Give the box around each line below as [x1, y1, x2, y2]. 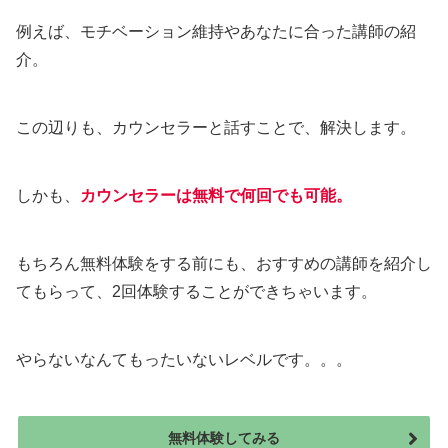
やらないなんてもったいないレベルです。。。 [16, 350, 352, 368]
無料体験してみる [168, 429, 280, 446]
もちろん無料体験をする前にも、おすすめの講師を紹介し [16, 254, 432, 272]
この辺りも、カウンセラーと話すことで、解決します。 [16, 118, 416, 136]
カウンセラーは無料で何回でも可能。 [80, 186, 352, 204]
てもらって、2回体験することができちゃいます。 [16, 282, 377, 300]
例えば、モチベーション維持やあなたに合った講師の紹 [16, 22, 416, 40]
